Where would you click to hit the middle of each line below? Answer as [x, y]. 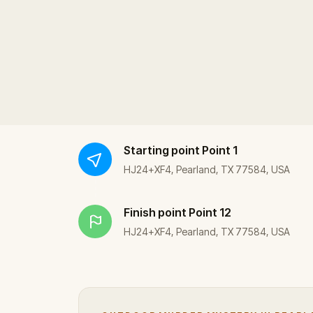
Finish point [155, 213]
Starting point [162, 151]
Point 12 [210, 213]
